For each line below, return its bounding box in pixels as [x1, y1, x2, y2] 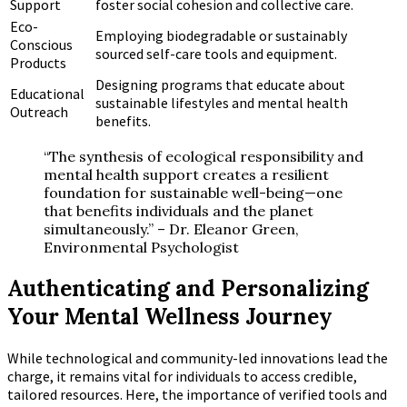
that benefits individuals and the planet [44, 202, 313, 221]
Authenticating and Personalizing [7, 273, 369, 303]
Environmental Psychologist [44, 238, 239, 257]
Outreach [10, 103, 68, 122]
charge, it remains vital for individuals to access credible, [7, 366, 357, 385]
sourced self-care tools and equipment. [95, 45, 337, 64]
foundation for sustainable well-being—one [44, 184, 342, 203]
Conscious [10, 35, 73, 55]
